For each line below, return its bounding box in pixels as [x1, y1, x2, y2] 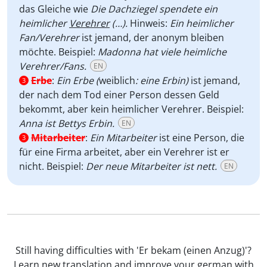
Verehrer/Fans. [19, 60, 86, 73]
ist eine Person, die [157, 131, 244, 144]
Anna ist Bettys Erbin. [19, 117, 114, 130]
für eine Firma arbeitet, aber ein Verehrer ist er [19, 145, 229, 159]
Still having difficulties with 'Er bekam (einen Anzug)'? [15, 244, 252, 257]
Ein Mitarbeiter [90, 131, 157, 144]
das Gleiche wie [19, 2, 91, 15]
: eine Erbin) [135, 74, 191, 87]
